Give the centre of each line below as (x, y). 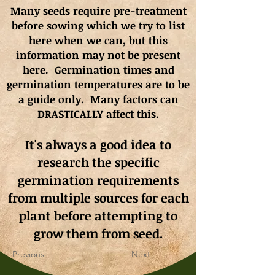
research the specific (98, 162)
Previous (28, 254)
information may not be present (98, 55)
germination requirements (98, 180)
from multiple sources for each (98, 198)
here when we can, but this (98, 40)
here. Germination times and (98, 70)
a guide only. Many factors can (98, 99)
